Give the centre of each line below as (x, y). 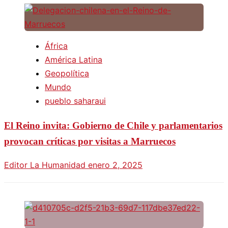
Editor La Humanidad (46, 165)
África (56, 46)
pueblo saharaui (75, 101)
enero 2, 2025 (115, 165)
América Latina (74, 59)
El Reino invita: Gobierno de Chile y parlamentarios (113, 125)
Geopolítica (67, 73)
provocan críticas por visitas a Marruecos (90, 141)
